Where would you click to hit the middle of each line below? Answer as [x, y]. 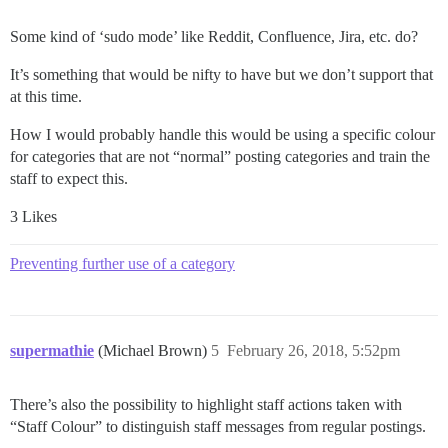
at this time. [46, 96]
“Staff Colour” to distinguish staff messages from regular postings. [218, 426]
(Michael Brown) [154, 350]
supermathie [52, 350]
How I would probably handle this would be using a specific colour [222, 134]
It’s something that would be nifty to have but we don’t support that [221, 74]
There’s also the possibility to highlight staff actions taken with [206, 404]
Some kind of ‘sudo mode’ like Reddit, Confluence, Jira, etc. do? [214, 36]
